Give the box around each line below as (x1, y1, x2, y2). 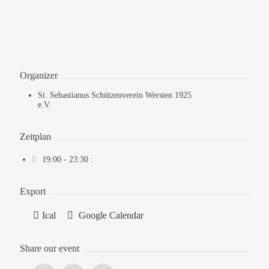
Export (19, 186, 46, 196)
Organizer (19, 70, 58, 80)
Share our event (19, 243, 79, 253)
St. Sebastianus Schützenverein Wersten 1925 (37, 91, 192, 100)
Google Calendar (76, 210, 144, 220)
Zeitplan (19, 131, 51, 142)
